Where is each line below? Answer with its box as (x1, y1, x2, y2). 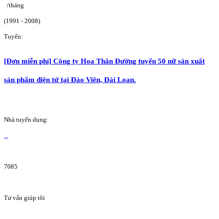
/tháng (7, 1, 24, 9)
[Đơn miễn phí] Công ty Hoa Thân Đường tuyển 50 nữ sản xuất (4, 56, 205, 65)
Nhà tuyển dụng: (4, 116, 48, 124)
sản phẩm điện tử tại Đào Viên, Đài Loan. (4, 75, 136, 84)
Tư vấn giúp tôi (4, 194, 45, 202)
